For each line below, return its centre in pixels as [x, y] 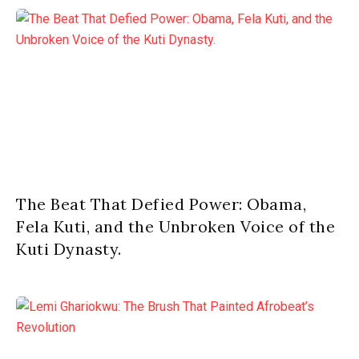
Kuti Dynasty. [69, 249]
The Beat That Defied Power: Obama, [161, 204]
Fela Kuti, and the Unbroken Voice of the [175, 226]
